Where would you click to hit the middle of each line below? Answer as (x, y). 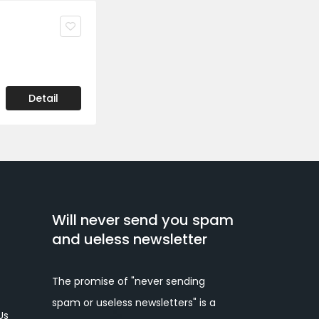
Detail (43, 98)
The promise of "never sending (129, 281)
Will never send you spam (143, 220)
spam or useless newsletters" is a (134, 303)
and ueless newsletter (130, 239)
